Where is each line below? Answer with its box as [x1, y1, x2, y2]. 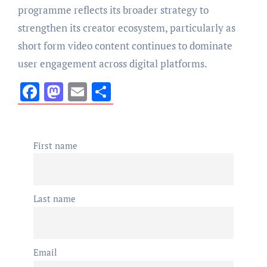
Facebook [39, 79, 119, 104]
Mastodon [63, 79, 148, 104]
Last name [33, 193, 76, 205]
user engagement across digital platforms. [17, 56, 207, 70]
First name [33, 139, 77, 151]
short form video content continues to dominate [17, 38, 232, 52]
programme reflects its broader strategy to [17, 2, 209, 17]
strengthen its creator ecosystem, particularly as [17, 20, 235, 35]
